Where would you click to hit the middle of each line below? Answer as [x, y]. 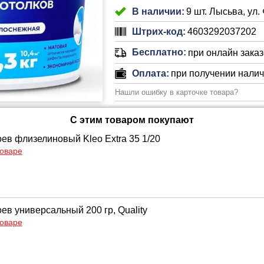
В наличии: [158, 11]
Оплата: [150, 73]
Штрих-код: [159, 31]
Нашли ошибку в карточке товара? [176, 92]
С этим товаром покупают [132, 120]
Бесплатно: [159, 52]
